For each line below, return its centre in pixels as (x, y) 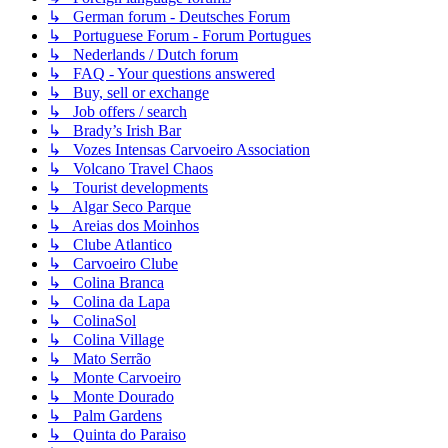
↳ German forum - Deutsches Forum (169, 17)
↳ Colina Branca (106, 283)
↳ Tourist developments (128, 188)
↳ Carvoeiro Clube (113, 264)
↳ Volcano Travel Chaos (130, 169)
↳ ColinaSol (92, 321)
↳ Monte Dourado (111, 397)
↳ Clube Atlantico (110, 245)
